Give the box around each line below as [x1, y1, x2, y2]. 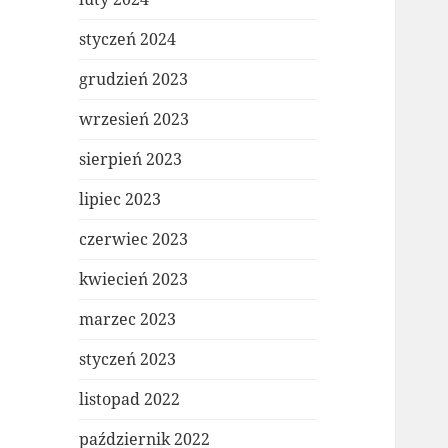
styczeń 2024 [79, 28, 177, 51]
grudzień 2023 [79, 68, 189, 91]
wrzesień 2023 [79, 108, 190, 131]
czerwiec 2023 [79, 228, 189, 251]
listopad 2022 [79, 388, 181, 411]
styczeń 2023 [79, 348, 177, 371]
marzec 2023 [79, 308, 177, 331]
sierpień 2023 [79, 148, 183, 171]
